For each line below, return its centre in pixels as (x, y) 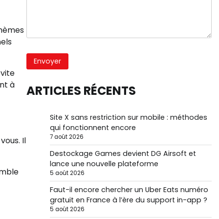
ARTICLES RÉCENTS (81, 90)
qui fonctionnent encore (93, 127)
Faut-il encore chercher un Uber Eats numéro (129, 189)
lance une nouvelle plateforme (104, 164)
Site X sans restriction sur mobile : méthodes (128, 117)
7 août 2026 (66, 137)
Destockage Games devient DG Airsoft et (123, 153)
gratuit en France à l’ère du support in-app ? (128, 200)
